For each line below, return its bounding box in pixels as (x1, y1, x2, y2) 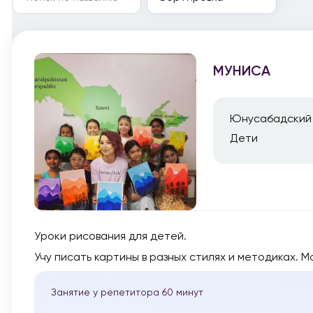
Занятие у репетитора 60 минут (51, 286, 203, 298)
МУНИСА (213, 62, 270, 80)
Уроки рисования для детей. (34, 229, 187, 243)
